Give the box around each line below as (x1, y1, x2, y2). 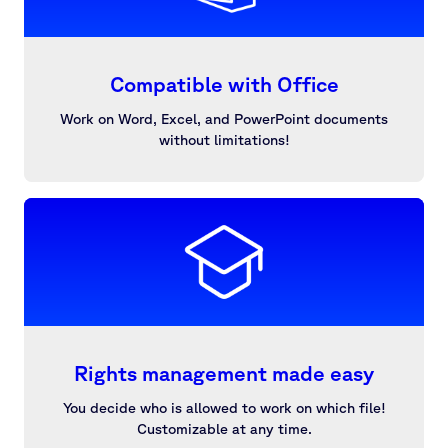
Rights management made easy (74, 361, 374, 385)
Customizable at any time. (136, 420, 312, 437)
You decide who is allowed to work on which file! (62, 399, 386, 416)
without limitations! (158, 131, 290, 148)
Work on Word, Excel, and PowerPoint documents (60, 110, 388, 127)
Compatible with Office (109, 72, 339, 96)
